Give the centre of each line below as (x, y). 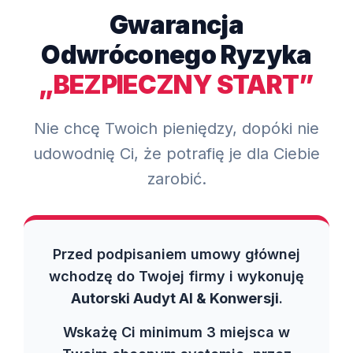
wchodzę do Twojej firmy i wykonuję (176, 276)
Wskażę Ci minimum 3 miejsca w (176, 332)
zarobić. (176, 178)
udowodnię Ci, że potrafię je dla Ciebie (176, 153)
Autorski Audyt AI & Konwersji (175, 298)
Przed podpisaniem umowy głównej (176, 254)
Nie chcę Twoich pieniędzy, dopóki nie (176, 128)
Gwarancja (176, 24)
